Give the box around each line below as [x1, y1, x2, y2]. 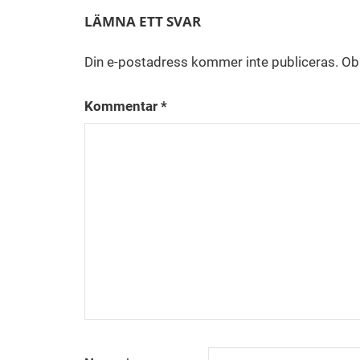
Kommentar [84, 97, 161, 114]
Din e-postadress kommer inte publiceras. [84, 54, 338, 71]
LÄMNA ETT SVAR [84, 11, 201, 31]
